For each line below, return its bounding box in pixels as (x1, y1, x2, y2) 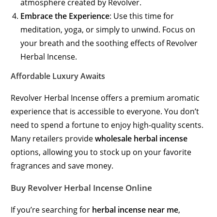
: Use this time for (109, 11, 174, 21)
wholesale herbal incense (95, 133, 188, 144)
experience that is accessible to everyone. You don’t (11, 106, 200, 117)
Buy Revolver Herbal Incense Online (11, 182, 153, 193)
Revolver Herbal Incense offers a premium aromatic (11, 93, 200, 103)
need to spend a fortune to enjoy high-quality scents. (11, 120, 204, 130)
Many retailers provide (11, 133, 95, 144)
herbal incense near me (92, 204, 179, 215)
